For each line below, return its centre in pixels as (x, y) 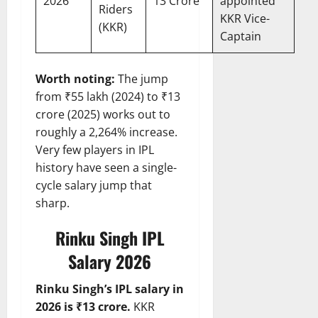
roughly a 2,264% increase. (106, 132)
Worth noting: (75, 79)
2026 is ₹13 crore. (83, 307)
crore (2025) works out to (103, 115)
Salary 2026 (110, 262)
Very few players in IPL (95, 150)
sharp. (53, 203)
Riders (116, 10)
